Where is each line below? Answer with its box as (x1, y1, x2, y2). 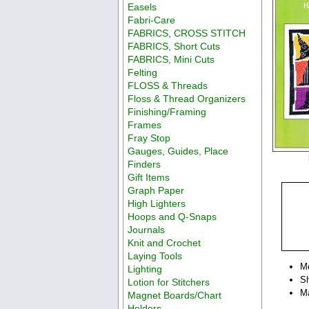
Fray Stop (128, 132, 171, 143)
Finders (128, 158, 161, 170)
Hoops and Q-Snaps (128, 210, 217, 222)
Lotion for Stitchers (128, 276, 210, 288)
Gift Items (128, 171, 170, 183)
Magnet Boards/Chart (128, 289, 222, 301)
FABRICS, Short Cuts (128, 40, 221, 52)
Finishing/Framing (128, 106, 207, 117)
